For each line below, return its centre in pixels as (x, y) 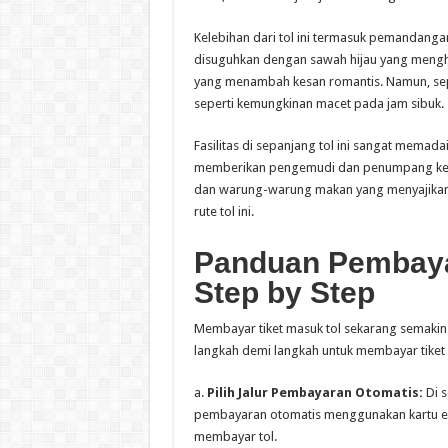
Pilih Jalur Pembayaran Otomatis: (314, 393)
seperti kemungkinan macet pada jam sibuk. (318, 104)
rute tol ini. (223, 212)
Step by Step (284, 293)
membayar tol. (235, 437)
